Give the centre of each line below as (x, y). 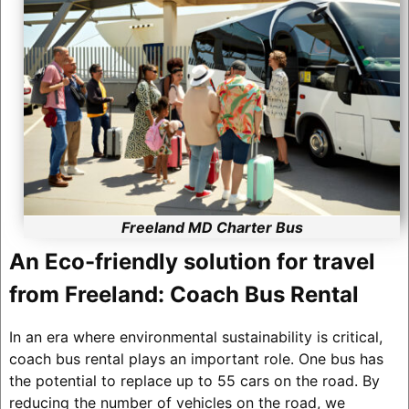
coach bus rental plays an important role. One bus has (196, 358)
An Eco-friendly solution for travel (192, 261)
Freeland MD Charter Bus (212, 227)
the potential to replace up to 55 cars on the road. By (194, 380)
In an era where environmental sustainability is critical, (195, 336)
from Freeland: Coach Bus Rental (184, 294)
